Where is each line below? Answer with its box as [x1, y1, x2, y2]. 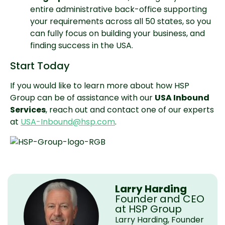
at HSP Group [115, 202, 182, 216]
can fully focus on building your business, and [30, 28, 205, 39]
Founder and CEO [115, 192, 204, 206]
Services [10, 104, 46, 116]
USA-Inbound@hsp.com [21, 116, 115, 128]
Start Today [10, 59, 70, 73]
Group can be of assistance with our [10, 92, 155, 103]
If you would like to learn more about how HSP [10, 80, 189, 91]
